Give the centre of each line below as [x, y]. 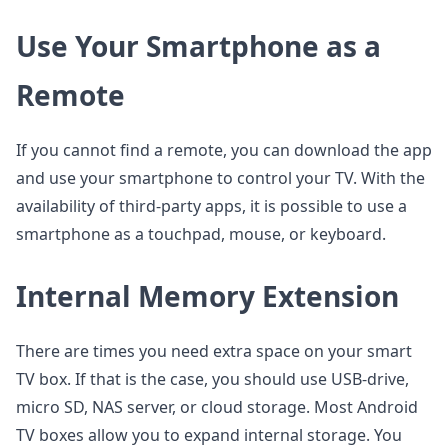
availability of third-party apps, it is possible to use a [211, 206]
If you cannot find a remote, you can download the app [224, 150]
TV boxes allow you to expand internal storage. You [209, 435]
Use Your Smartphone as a [198, 46]
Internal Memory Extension [207, 296]
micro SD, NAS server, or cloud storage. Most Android [217, 407]
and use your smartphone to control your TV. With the [220, 178]
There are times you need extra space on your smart [214, 351]
